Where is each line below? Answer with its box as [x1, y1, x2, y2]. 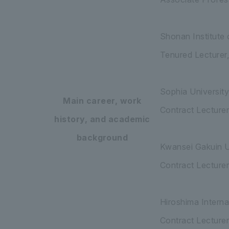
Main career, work [63, 95, 142, 106]
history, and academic [54, 113, 150, 124]
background [76, 132, 128, 143]
